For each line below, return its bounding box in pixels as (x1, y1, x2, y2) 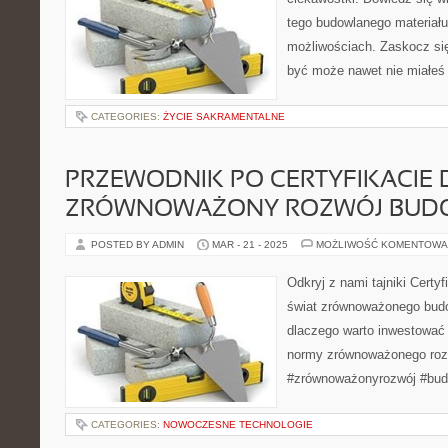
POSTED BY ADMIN (91, 239, 187, 250)
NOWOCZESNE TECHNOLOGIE (163, 419, 313, 430)
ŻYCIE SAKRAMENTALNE (163, 111, 285, 122)
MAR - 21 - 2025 (212, 239, 288, 250)
